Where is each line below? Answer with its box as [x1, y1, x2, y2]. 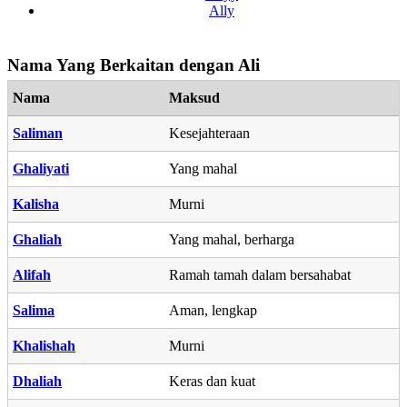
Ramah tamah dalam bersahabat [169, 266, 351, 283]
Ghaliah [13, 231, 62, 247]
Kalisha [13, 195, 59, 212]
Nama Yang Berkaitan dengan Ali [7, 55, 260, 74]
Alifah [13, 266, 51, 283]
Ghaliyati [13, 160, 69, 176]
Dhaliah [13, 372, 62, 389]
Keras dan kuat [169, 372, 255, 389]
